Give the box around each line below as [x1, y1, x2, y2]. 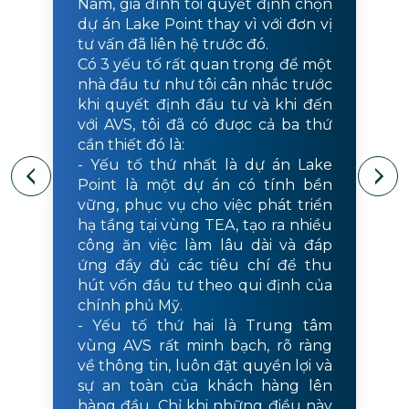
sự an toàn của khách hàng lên [77, 377, 332, 395]
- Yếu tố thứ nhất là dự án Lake [77, 156, 332, 174]
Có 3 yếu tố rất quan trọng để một [77, 56, 332, 74]
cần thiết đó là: [77, 136, 184, 154]
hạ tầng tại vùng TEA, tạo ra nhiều [77, 216, 332, 235]
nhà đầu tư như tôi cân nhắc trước [77, 76, 332, 94]
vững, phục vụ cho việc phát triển [77, 196, 332, 215]
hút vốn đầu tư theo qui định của [77, 277, 332, 295]
